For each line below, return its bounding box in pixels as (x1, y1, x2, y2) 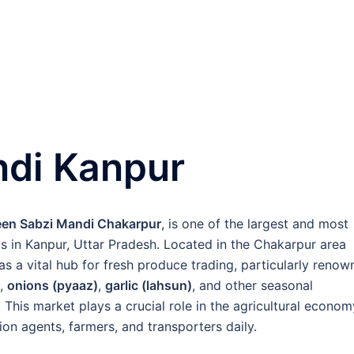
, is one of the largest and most (161, 216, 348, 232)
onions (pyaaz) (7, 277, 98, 293)
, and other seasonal (192, 277, 313, 293)
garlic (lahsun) (105, 277, 192, 293)
